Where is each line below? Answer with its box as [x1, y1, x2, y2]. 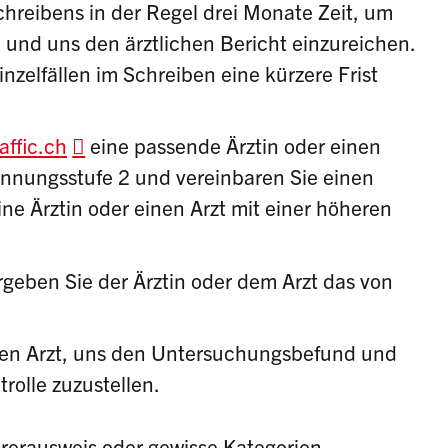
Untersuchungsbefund [151, 339, 357, 366]
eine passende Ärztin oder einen [85, 132, 382, 159]
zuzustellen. [47, 370, 161, 397]
